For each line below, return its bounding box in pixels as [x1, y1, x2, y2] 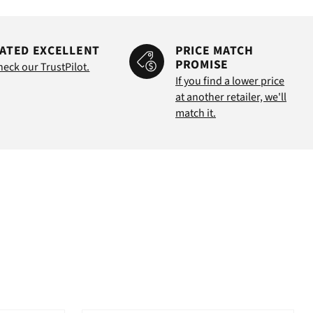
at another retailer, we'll [175, 89, 287, 105]
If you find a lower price [175, 73, 285, 89]
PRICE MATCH [175, 42, 254, 60]
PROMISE [175, 56, 228, 74]
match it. [175, 105, 217, 122]
